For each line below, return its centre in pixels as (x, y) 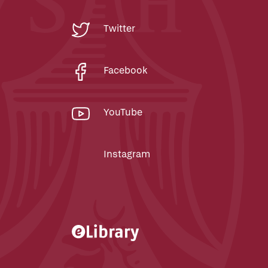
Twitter (119, 29)
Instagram (127, 154)
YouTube (123, 112)
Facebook (125, 71)
